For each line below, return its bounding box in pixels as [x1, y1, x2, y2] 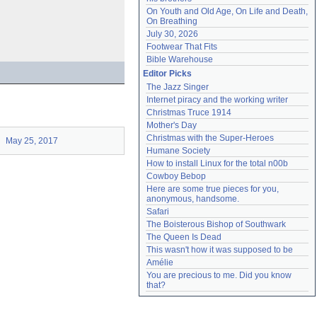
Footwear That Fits [146, 42, 217, 52]
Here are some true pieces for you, [146, 184, 279, 194]
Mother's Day [146, 120, 197, 130]
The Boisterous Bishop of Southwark [146, 219, 286, 229]
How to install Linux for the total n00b [146, 158, 288, 168]
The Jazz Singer [146, 82, 209, 92]
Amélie [146, 258, 173, 267]
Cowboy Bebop [146, 171, 206, 181]
